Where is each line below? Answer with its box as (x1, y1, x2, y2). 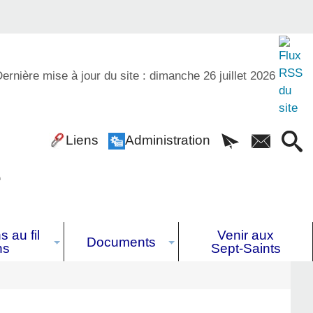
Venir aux (217, 228, 275, 243)
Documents (87, 234, 156, 249)
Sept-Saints (210, 241, 281, 256)
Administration (124, 132, 210, 147)
